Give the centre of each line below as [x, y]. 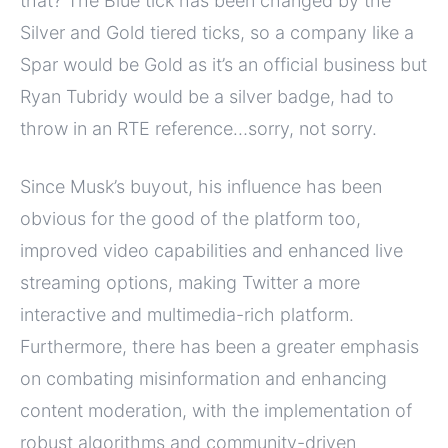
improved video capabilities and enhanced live [211, 250]
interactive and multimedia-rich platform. [187, 314]
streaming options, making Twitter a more [190, 282]
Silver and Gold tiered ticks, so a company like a [217, 32]
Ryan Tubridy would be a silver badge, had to [207, 96]
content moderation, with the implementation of [216, 410]
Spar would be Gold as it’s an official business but [223, 64]
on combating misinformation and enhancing [203, 378]
